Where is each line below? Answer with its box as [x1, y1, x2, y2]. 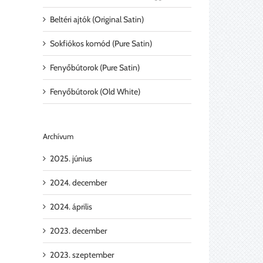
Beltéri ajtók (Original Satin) [50, 14, 144, 25]
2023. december [50, 225, 107, 236]
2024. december [50, 177, 107, 188]
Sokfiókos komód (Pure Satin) [50, 38, 152, 49]
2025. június [50, 153, 92, 164]
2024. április [50, 201, 92, 212]
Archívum [43, 131, 73, 141]
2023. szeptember [50, 249, 114, 260]
